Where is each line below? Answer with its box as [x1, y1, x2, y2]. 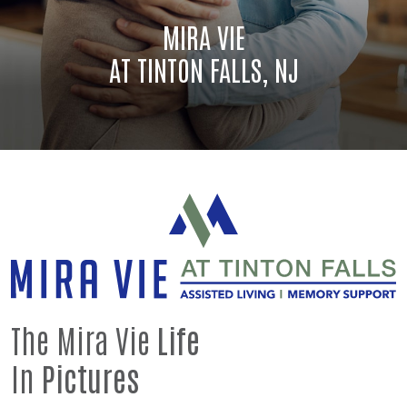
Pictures [42, 357, 139, 399]
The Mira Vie [11, 319, 157, 361]
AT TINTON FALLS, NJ [108, 51, 299, 87]
